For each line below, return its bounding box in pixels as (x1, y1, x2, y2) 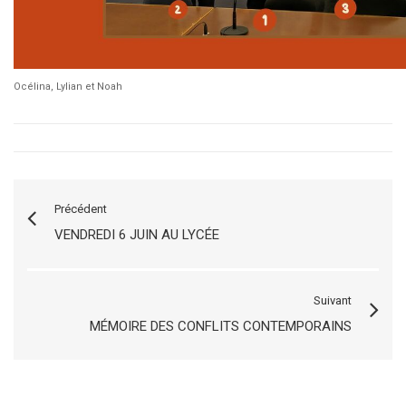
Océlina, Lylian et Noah (14, 81, 122, 92)
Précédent (54, 202, 107, 216)
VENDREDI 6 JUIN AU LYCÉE (54, 227, 219, 243)
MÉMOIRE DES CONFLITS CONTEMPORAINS (90, 318, 352, 334)
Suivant (314, 294, 352, 307)
